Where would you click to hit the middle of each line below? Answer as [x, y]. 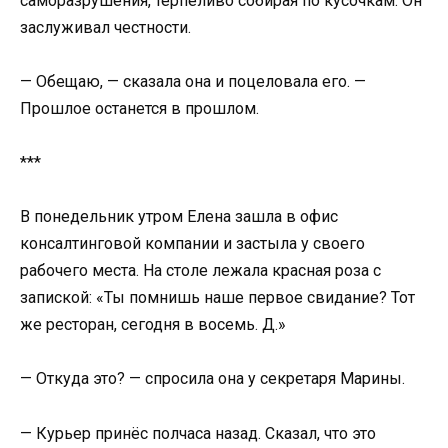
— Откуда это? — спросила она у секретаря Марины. [212, 379]
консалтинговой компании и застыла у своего [192, 244]
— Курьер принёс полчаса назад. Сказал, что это [198, 433]
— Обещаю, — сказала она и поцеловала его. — [193, 81]
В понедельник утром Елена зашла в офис [179, 217]
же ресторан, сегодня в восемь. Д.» [153, 325]
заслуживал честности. [105, 27]
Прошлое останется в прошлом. [139, 108]
